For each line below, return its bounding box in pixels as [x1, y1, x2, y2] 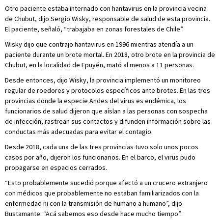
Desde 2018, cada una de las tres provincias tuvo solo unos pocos [5, 142, 198, 151]
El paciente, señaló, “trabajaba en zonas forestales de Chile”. [5, 25, 184, 33]
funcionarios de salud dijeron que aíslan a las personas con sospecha [5, 107, 208, 115]
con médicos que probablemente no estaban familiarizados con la [5, 189, 199, 197]
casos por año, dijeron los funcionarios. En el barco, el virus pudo [5, 153, 195, 162]
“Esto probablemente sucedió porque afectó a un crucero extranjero [5, 178, 208, 187]
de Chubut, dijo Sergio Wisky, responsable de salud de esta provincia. [5, 14, 210, 23]
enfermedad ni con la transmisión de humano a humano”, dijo [5, 199, 182, 208]
